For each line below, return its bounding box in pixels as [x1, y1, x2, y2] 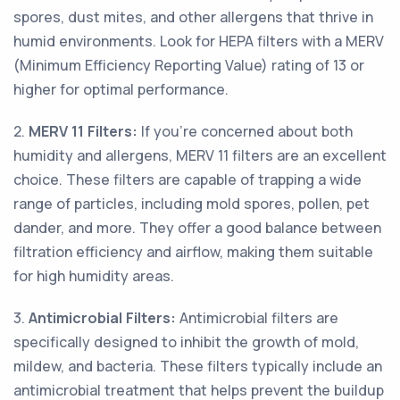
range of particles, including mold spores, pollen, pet [13, 194, 370, 213]
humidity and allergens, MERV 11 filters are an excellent [13, 146, 387, 165]
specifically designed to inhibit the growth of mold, [13, 332, 359, 352]
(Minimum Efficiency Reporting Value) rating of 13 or [13, 55, 364, 75]
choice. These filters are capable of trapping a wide [13, 170, 362, 189]
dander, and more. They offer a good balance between [13, 218, 381, 237]
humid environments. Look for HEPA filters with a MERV [13, 31, 384, 51]
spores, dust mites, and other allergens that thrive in [13, 7, 373, 27]
